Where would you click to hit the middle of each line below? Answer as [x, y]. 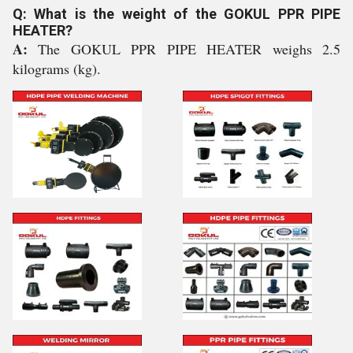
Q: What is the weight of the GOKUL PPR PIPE [176, 14]
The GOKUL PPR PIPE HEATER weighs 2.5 [190, 49]
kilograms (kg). [57, 69]
